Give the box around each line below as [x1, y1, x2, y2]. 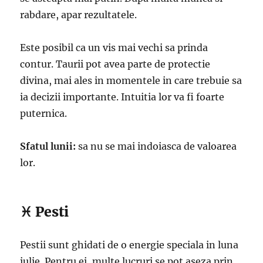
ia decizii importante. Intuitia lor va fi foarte [20, 91, 225, 103]
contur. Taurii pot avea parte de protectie [20, 58, 211, 70]
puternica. [20, 107, 68, 120]
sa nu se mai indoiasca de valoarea [76, 140, 237, 153]
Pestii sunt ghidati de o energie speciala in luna [20, 239, 239, 251]
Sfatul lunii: [20, 140, 76, 153]
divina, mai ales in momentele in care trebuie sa [20, 75, 242, 87]
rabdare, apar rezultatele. [20, 9, 137, 21]
